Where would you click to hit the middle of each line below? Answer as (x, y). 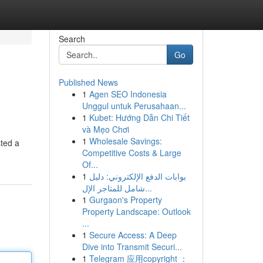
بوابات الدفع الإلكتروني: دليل (137, 176)
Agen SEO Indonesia (128, 94)
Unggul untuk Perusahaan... (134, 106)
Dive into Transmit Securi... (132, 247)
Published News (88, 82)
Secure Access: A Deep (133, 235)
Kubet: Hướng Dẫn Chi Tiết (139, 117)
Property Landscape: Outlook (136, 211)
